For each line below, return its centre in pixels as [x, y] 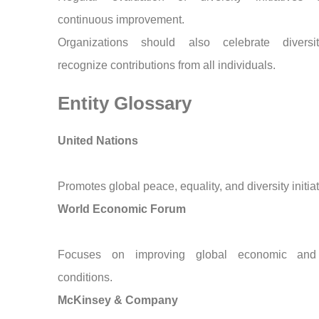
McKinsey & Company [118, 300]
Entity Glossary [125, 104]
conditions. [85, 278]
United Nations [98, 141]
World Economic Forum [122, 209]
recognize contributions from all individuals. [167, 66]
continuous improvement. [121, 20]
